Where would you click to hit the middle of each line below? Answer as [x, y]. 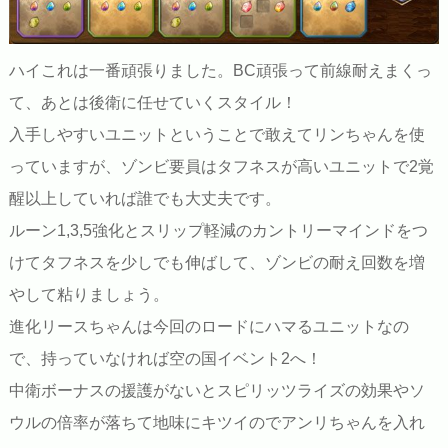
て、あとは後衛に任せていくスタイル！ [152, 103]
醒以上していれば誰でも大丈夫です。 [144, 199]
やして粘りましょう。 [88, 295]
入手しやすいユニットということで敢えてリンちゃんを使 [216, 135]
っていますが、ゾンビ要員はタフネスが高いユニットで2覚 [221, 167]
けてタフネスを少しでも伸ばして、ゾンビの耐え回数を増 [216, 263]
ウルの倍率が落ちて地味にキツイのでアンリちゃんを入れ [216, 423]
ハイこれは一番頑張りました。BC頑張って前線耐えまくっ [220, 71]
